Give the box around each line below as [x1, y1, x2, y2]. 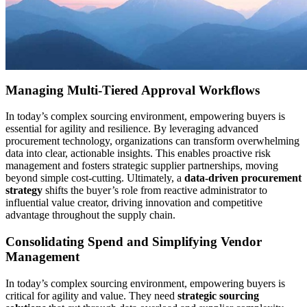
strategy [5, 184, 42, 197]
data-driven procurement [184, 172, 302, 184]
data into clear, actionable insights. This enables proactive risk [5, 147, 271, 160]
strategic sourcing [177, 289, 259, 302]
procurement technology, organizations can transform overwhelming [5, 135, 299, 147]
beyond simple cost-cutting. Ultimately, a [5, 172, 184, 184]
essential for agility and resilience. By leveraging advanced [5, 123, 258, 135]
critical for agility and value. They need [5, 289, 177, 302]
